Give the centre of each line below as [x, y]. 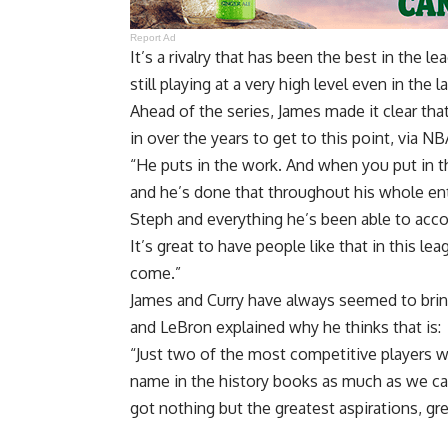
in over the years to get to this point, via [276, 137]
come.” [155, 272]
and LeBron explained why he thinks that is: [285, 326]
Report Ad [153, 37]
